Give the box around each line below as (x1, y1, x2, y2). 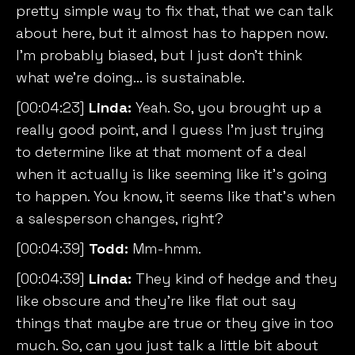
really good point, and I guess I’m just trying (16, 120, 324, 139)
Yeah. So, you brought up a (132, 98, 322, 117)
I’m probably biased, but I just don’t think (16, 46, 303, 65)
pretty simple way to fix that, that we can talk (16, 2, 334, 21)
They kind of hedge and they (132, 269, 338, 288)
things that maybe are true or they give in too (16, 314, 334, 333)
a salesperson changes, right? (16, 209, 227, 228)
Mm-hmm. (128, 239, 208, 258)
